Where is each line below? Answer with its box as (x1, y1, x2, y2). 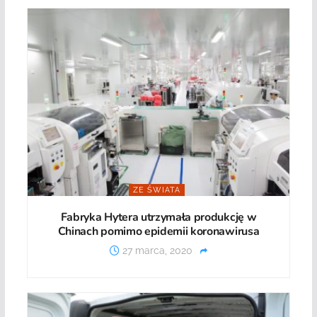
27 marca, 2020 (119, 244, 192, 256)
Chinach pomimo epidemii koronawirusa (57, 223, 260, 239)
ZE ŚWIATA (132, 185, 180, 195)
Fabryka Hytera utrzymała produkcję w (60, 209, 257, 225)
